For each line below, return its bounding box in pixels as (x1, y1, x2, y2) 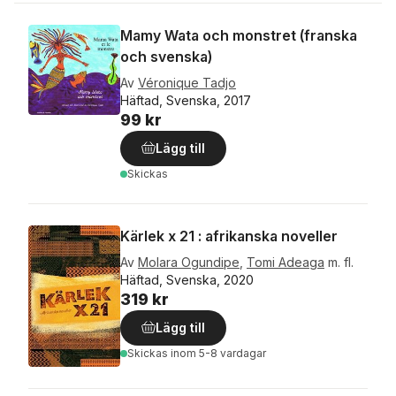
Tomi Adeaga (247, 255, 324, 270)
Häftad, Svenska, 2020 (120, 272, 254, 287)
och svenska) (120, 48, 212, 65)
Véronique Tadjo (138, 75, 236, 90)
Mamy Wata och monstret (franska (120, 27, 357, 44)
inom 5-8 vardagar (171, 346, 266, 360)
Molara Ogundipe (138, 255, 240, 270)
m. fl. (328, 255, 354, 270)
